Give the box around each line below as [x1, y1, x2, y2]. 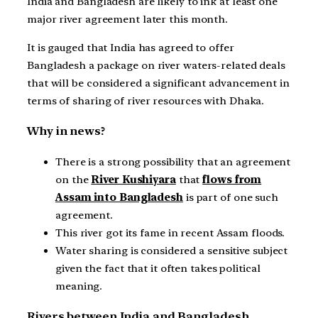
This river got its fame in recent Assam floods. [55, 226, 285, 239]
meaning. [55, 279, 103, 292]
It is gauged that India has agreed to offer [27, 40, 234, 54]
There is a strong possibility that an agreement [55, 155, 291, 168]
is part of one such [182, 190, 278, 204]
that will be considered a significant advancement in [27, 76, 290, 89]
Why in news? [27, 124, 105, 138]
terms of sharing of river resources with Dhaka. [27, 94, 265, 107]
